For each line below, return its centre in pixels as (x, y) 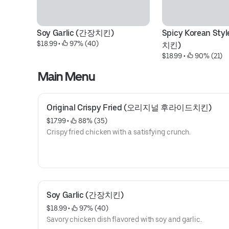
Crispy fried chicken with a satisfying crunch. (119, 132)
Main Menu (67, 76)
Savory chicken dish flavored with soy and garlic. (124, 219)
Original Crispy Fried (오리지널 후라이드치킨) (129, 108)
